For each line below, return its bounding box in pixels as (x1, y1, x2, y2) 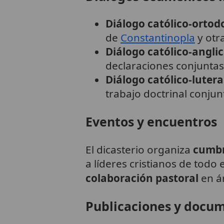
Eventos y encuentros (85, 113, 217, 130)
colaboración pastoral (85, 171, 198, 185)
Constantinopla (120, 30, 195, 45)
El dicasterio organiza (85, 142, 193, 157)
